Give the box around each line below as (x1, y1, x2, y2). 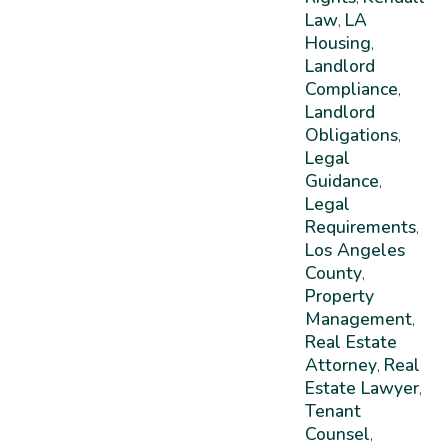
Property (304, 283, 374, 308)
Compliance (304, 76, 398, 101)
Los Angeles (304, 237, 405, 262)
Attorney (304, 352, 377, 377)
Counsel (304, 421, 370, 446)
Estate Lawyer (304, 375, 419, 400)
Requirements (304, 214, 416, 239)
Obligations (304, 122, 398, 147)
